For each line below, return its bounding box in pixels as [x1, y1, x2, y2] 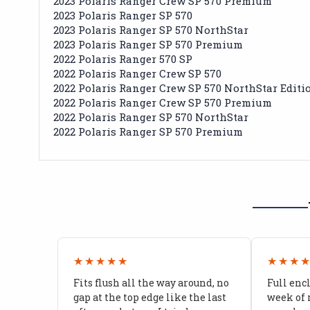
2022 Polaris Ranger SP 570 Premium [53, 124, 243, 138]
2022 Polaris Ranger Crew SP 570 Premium [53, 95, 272, 109]
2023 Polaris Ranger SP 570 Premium [53, 37, 243, 51]
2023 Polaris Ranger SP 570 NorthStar [53, 22, 248, 37]
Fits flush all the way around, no [73, 275, 229, 289]
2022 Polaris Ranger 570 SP [53, 51, 192, 66]
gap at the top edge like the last [73, 290, 226, 304]
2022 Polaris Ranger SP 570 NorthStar [53, 109, 248, 124]
